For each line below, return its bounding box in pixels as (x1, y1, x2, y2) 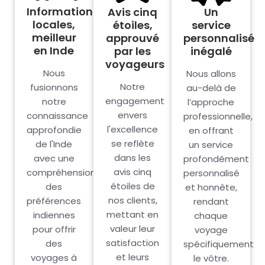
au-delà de (186, 81, 236, 94)
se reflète (111, 137, 154, 150)
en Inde (34, 43, 75, 59)
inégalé (190, 43, 232, 59)
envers (118, 108, 147, 121)
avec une (33, 152, 75, 165)
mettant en (106, 208, 159, 221)
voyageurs (105, 56, 167, 72)
